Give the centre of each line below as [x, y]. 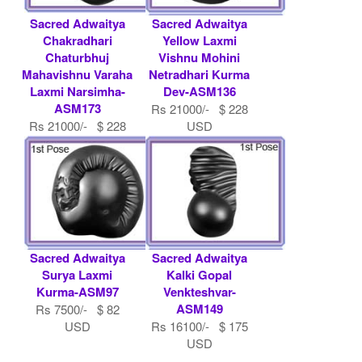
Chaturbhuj [78, 57]
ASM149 [199, 308]
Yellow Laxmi [199, 40]
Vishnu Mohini [199, 57]
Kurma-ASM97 [77, 291]
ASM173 [77, 108]
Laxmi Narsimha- [77, 91]
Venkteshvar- [199, 291]
